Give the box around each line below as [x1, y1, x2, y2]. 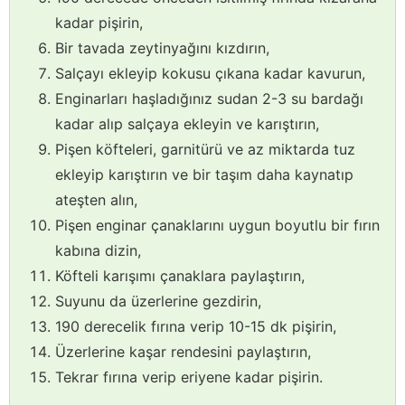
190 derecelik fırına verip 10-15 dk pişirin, [55, 316, 336, 335]
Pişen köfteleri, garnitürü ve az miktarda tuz [55, 139, 355, 158]
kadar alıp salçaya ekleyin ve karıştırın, [55, 114, 319, 133]
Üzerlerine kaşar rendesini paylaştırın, [55, 342, 311, 361]
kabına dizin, [55, 240, 141, 259]
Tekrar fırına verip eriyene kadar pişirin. [55, 367, 323, 386]
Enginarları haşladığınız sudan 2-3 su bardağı [55, 89, 363, 108]
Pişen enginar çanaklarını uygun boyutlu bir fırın [55, 215, 380, 234]
